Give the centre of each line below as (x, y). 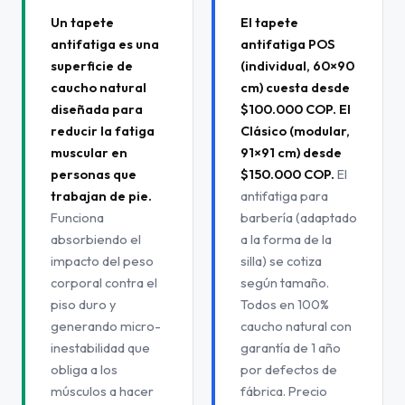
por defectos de (289, 369)
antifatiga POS (287, 44)
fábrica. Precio (284, 391)
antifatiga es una (105, 44)
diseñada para (97, 109)
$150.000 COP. (287, 174)
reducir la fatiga (103, 131)
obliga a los (84, 369)
